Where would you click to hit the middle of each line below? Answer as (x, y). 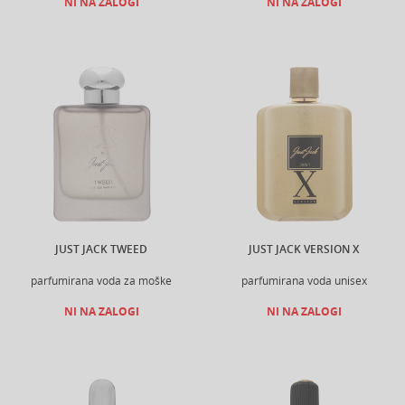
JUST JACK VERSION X (304, 250)
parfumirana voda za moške (101, 281)
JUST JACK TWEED (101, 250)
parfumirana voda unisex (304, 281)
